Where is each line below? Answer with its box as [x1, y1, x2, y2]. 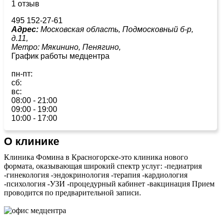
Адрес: [11, 25, 38, 34]
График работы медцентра [11, 51, 110, 60]
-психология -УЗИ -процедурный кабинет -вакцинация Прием [4, 179, 215, 188]
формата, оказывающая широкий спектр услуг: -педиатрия [4, 161, 202, 170]
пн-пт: [11, 69, 33, 78]
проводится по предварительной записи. [4, 188, 141, 197]
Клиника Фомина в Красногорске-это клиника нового [4, 152, 188, 161]
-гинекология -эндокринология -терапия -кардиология [4, 170, 187, 179]
